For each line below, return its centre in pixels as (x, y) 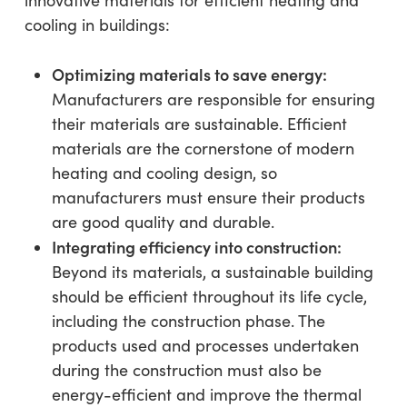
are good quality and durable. (163, 221)
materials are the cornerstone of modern (203, 148)
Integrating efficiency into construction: (196, 246)
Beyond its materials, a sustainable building (212, 271)
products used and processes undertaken (205, 345)
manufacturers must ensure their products (208, 197)
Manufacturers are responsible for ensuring (213, 99)
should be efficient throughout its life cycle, (209, 296)
